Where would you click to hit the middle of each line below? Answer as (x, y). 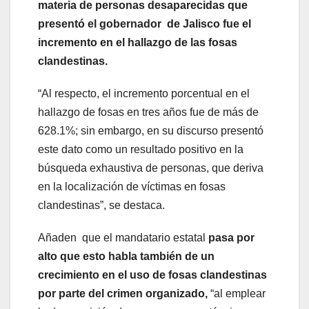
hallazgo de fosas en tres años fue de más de (148, 112)
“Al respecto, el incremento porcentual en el (144, 93)
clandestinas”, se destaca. (101, 205)
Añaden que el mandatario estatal (123, 237)
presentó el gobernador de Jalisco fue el (144, 23)
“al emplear (237, 293)
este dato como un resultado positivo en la (141, 149)
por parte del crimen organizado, (123, 293)
